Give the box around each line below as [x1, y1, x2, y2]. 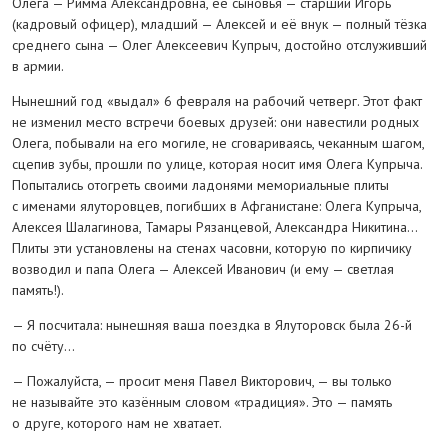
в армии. [12, 57, 64, 75]
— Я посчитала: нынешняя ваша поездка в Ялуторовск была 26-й [12, 316, 412, 334]
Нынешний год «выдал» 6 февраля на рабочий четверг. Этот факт [12, 92, 422, 110]
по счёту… [12, 337, 75, 355]
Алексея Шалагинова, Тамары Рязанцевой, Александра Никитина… [12, 218, 417, 236]
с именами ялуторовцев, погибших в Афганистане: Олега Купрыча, [12, 197, 421, 215]
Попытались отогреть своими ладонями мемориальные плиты [12, 176, 389, 194]
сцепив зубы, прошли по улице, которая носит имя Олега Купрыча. [12, 155, 422, 173]
